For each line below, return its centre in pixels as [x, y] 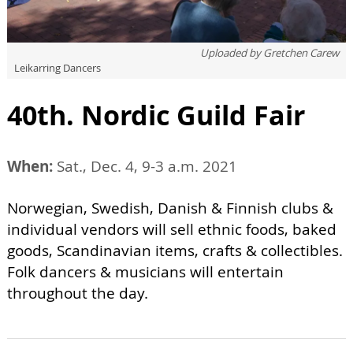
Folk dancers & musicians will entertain [145, 271]
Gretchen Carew [301, 52]
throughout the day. [78, 293]
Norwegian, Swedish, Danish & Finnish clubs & [170, 208]
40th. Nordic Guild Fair [156, 115]
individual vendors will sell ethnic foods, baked [172, 229]
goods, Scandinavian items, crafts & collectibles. [175, 250]
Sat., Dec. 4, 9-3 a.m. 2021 [145, 166]
